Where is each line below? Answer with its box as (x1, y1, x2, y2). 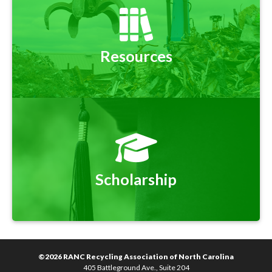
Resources (100, 47, 172, 66)
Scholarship (95, 170, 177, 189)
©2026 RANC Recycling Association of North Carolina (38, 252, 234, 262)
